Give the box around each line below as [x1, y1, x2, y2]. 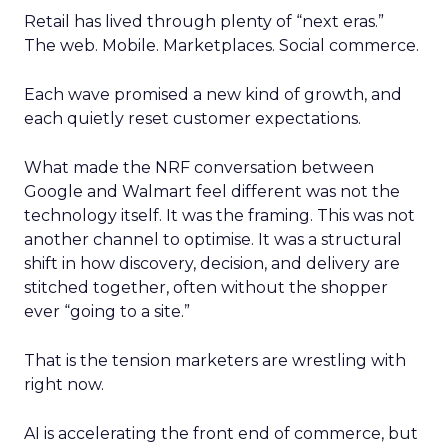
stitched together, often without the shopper [24, 278, 388, 297]
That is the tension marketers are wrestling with [24, 351, 406, 370]
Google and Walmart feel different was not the [24, 182, 400, 201]
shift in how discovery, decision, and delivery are [24, 254, 400, 273]
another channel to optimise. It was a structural [24, 230, 402, 249]
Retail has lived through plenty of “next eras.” [24, 12, 384, 31]
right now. [24, 375, 104, 394]
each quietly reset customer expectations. [24, 109, 361, 128]
